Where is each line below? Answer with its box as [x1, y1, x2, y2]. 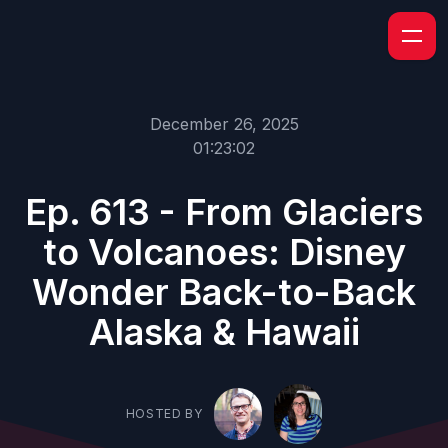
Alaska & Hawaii [88, 310, 360, 354]
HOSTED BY [125, 406, 203, 421]
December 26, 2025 [149, 114, 299, 134]
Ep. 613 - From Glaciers [25, 190, 423, 234]
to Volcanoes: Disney [42, 230, 406, 274]
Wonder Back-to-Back [32, 270, 416, 314]
